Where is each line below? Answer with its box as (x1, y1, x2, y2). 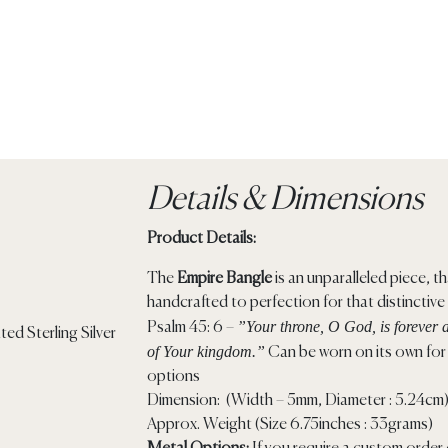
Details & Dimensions (146, 184, 423, 217)
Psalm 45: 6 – (146, 320, 237, 337)
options (146, 369, 200, 386)
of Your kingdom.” (146, 343, 265, 361)
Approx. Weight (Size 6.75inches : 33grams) (146, 417, 433, 434)
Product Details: (146, 231, 256, 248)
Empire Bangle (176, 271, 272, 288)
